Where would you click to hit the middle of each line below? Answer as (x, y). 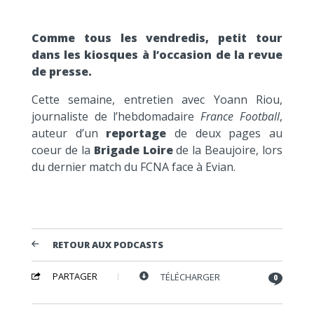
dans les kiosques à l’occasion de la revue (157, 54)
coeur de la (62, 150)
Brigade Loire (133, 150)
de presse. (61, 71)
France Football (240, 116)
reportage (136, 133)
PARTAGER (75, 276)
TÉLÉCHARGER (190, 277)
